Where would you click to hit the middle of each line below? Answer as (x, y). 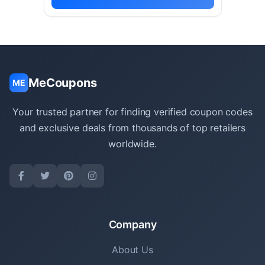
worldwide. (132, 144)
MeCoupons (63, 83)
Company (132, 224)
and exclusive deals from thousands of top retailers (132, 128)
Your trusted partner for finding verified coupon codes (132, 112)
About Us (132, 250)
